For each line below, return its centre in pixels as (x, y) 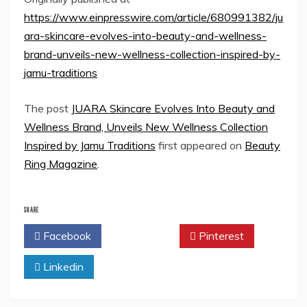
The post (48, 109)
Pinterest (220, 236)
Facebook (66, 236)
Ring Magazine (61, 164)
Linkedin (62, 267)
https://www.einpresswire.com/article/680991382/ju (153, 17)
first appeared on (200, 146)
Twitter (144, 236)
